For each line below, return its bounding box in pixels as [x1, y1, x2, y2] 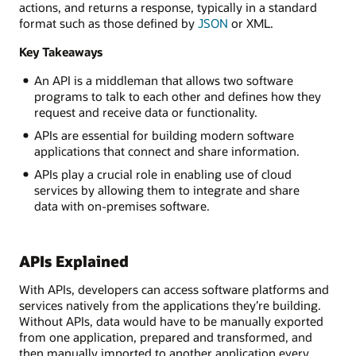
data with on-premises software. [33, 197, 210, 214]
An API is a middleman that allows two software [33, 72, 293, 89]
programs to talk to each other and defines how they [33, 88, 321, 105]
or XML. [228, 14, 273, 31]
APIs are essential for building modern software [33, 127, 294, 144]
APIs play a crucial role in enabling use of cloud [33, 165, 292, 182]
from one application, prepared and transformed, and [19, 329, 312, 346]
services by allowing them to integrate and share [33, 181, 300, 198]
